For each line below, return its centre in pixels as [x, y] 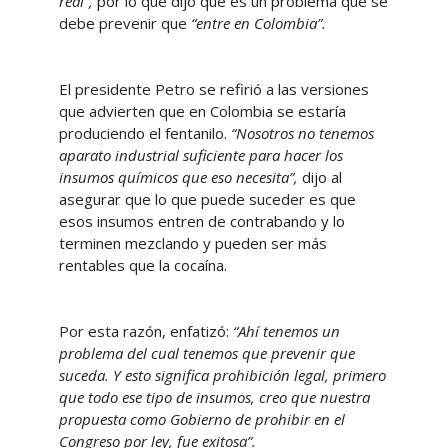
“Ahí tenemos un [284, 330]
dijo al [319, 176]
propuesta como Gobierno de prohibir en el [201, 418]
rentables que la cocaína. [142, 264]
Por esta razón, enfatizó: [143, 330]
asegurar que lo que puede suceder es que [207, 198]
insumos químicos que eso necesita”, [178, 176]
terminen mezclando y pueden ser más [192, 242]
